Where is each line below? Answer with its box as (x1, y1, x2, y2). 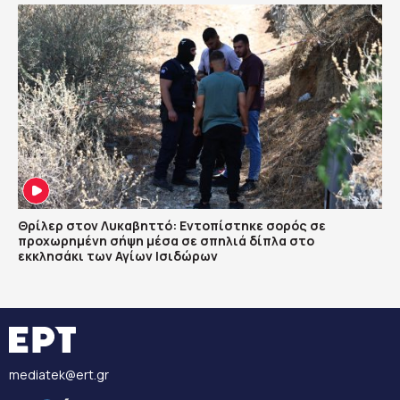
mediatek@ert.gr (9, 366, 109, 384)
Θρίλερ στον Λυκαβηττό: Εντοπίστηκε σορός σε (18, 217, 326, 235)
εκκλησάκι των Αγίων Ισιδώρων (18, 247, 218, 265)
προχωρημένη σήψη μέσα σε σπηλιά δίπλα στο (18, 232, 314, 250)
